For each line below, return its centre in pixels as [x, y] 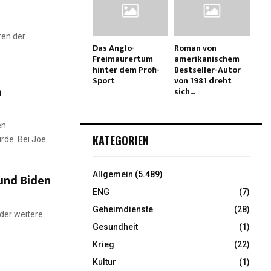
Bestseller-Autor [207, 70]
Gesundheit [115, 227]
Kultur [104, 262]
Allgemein [113, 174]
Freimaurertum [123, 59]
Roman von [195, 48]
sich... [185, 91]
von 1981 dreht [203, 80]
